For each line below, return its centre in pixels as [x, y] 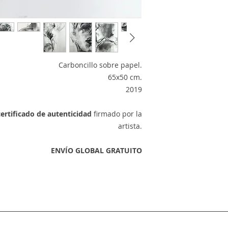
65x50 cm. [125, 77]
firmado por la [117, 114]
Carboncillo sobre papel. [100, 65]
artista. [130, 126]
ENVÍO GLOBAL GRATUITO [96, 150]
